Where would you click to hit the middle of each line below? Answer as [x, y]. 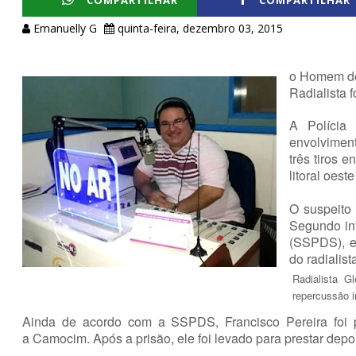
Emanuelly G [65, 28]
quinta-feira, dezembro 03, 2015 [200, 28]
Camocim [60, 338]
